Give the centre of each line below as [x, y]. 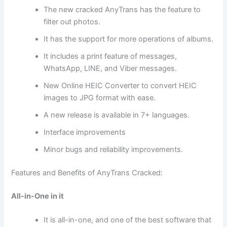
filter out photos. [72, 22]
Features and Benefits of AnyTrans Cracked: [87, 173]
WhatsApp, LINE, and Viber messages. [110, 68]
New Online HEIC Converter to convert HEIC [120, 85]
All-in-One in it [38, 196]
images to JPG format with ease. [100, 98]
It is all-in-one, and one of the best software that [128, 220]
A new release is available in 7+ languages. [117, 115]
